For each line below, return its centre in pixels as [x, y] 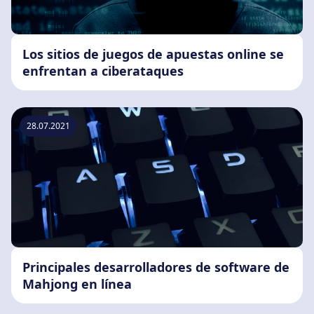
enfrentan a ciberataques [103, 71]
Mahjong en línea [77, 284]
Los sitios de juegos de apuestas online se [153, 54]
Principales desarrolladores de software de [156, 267]
